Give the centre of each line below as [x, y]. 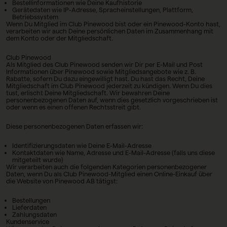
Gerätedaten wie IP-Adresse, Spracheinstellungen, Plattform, [103, 10]
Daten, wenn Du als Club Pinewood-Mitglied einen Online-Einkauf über [109, 174]
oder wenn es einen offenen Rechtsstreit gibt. [73, 107]
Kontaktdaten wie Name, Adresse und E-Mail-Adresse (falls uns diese [113, 153]
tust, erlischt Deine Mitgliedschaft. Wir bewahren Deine [88, 93]
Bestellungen [31, 200]
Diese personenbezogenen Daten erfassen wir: [74, 126]
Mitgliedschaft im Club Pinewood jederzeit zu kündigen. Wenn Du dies [109, 86]
